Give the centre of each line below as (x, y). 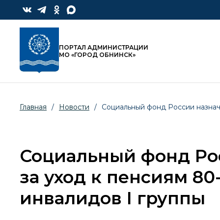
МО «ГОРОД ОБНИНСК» (97, 55)
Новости (74, 107)
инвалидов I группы (112, 198)
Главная (33, 107)
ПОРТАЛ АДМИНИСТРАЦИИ (104, 48)
